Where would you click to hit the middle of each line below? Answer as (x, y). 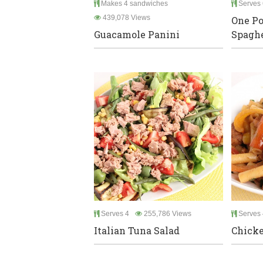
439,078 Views (126, 17)
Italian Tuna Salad (137, 231)
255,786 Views (167, 214)
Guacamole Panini (137, 34)
